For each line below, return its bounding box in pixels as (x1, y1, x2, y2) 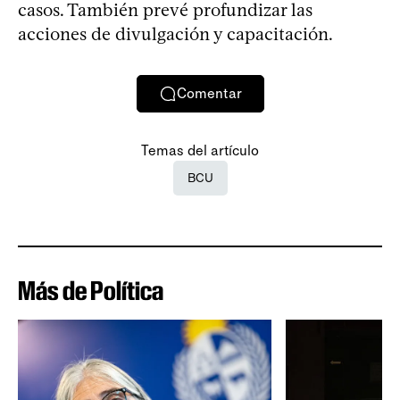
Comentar (176, 85, 242, 103)
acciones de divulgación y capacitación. (18, 22, 333, 45)
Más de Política (18, 274, 163, 306)
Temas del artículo (141, 141, 259, 159)
